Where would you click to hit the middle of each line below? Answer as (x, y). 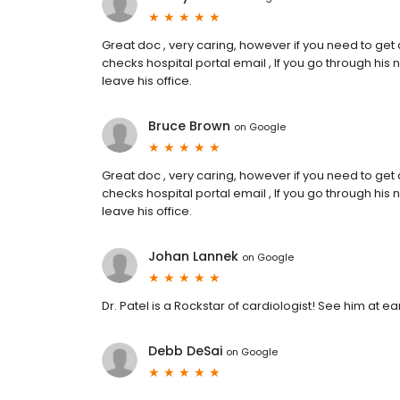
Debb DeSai (185, 351)
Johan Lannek (193, 257)
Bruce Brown (189, 126)
